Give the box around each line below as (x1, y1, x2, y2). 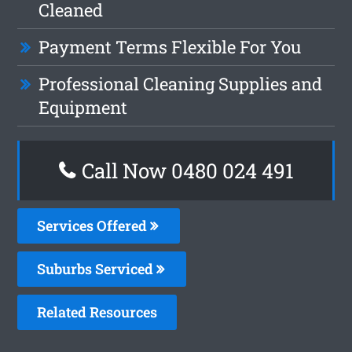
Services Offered (37, 215, 151, 235)
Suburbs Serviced (37, 258, 157, 278)
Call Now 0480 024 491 (76, 156, 294, 184)
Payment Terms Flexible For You (38, 35, 302, 58)
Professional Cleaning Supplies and (38, 71, 323, 95)
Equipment (38, 95, 128, 119)
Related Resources (37, 302, 158, 321)
